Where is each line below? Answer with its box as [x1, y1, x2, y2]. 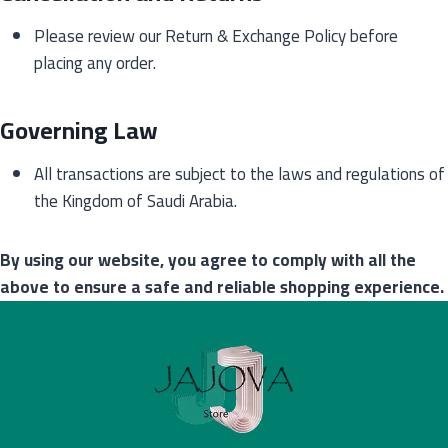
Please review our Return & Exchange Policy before [34, 20, 398, 52]
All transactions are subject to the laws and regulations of [34, 158, 445, 190]
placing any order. [34, 47, 156, 79]
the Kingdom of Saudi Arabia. [34, 185, 237, 217]
